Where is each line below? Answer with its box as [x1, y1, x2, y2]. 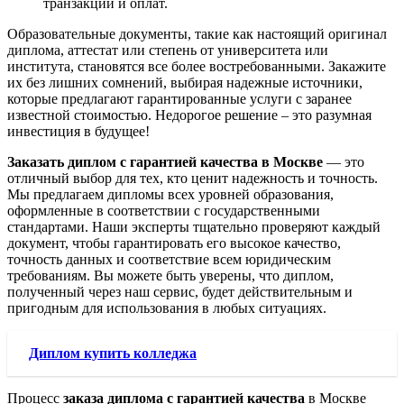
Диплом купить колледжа [29, 345, 197, 362]
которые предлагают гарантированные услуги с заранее [7, 91, 352, 107]
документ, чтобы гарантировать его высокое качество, [7, 235, 341, 252]
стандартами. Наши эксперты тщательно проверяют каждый [7, 219, 381, 235]
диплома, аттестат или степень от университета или [7, 42, 328, 59]
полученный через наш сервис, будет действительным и [7, 284, 353, 300]
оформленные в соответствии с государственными [7, 203, 320, 219]
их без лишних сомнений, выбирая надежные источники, [7, 75, 363, 91]
